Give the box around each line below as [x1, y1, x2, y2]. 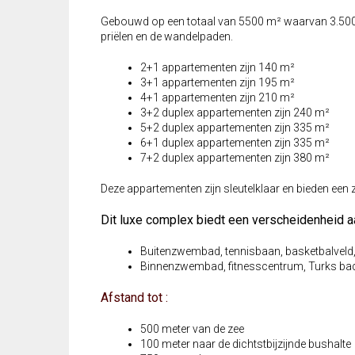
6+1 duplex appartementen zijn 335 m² [140, 136, 330, 150]
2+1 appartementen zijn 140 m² [140, 61, 295, 74]
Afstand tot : [101, 290, 168, 306]
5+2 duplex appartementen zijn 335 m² [140, 121, 330, 135]
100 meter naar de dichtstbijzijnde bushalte [140, 338, 351, 351]
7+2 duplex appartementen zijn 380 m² [140, 151, 330, 165]
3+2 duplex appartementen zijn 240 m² [140, 106, 330, 120]
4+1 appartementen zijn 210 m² [140, 91, 295, 105]
